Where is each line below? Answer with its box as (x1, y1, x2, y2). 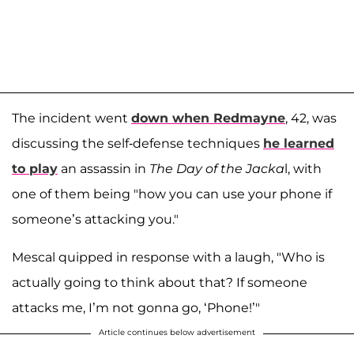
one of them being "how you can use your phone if (12, 186, 332, 201)
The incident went (12, 110, 131, 126)
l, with (284, 160, 322, 176)
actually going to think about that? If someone (12, 274, 307, 290)
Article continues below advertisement (99, 326, 255, 337)
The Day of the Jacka (149, 160, 284, 176)
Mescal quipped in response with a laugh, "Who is (12, 249, 325, 265)
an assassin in (58, 160, 149, 176)
